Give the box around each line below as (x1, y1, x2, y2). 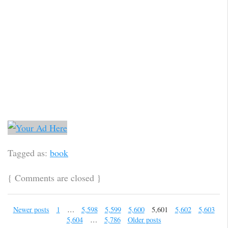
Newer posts (13, 204, 49, 214)
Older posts (127, 214, 161, 224)
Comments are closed (15, 171, 94, 184)
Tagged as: (8, 146, 50, 159)
